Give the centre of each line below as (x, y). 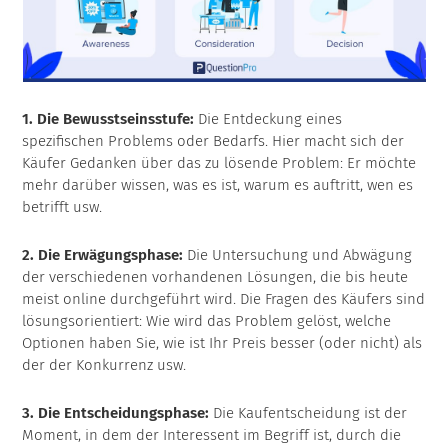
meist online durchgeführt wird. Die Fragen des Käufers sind (224, 299)
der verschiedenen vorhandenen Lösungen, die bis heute (215, 277)
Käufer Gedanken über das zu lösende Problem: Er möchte (219, 163)
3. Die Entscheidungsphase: (116, 413)
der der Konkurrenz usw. (104, 365)
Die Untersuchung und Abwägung (298, 255)
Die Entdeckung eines (268, 119)
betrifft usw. (62, 207)
